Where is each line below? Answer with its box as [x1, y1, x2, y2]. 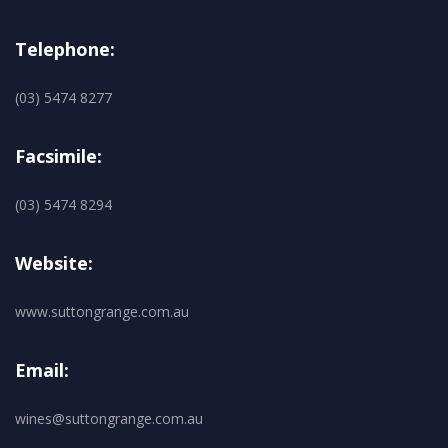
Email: [15, 357, 69, 382]
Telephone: [15, 36, 115, 61]
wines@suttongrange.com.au [15, 408, 203, 428]
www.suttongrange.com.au [15, 301, 189, 321]
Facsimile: [15, 143, 102, 168]
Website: [15, 250, 93, 275]
